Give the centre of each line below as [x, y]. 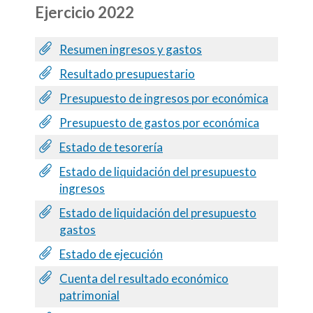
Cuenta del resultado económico [144, 278]
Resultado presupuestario [127, 73]
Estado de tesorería [111, 147]
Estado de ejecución [111, 254]
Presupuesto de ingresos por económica [164, 98]
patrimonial [89, 295]
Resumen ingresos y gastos [131, 49]
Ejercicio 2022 [85, 12]
